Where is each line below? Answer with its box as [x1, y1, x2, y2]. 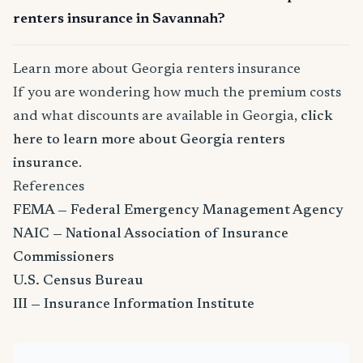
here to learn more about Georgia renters [13, 133, 285, 148]
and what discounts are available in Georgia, [13, 109, 301, 125]
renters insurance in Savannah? [13, 12, 225, 28]
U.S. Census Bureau [13, 274, 143, 289]
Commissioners [13, 250, 114, 266]
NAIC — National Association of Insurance [13, 227, 288, 242]
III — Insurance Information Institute [13, 297, 254, 313]
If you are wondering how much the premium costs [13, 86, 341, 101]
